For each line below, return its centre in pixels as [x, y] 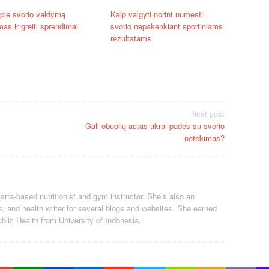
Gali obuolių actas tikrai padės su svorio [155, 126]
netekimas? [204, 138]
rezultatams [131, 38]
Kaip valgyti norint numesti [157, 14]
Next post [208, 114]
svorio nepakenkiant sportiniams [167, 26]
